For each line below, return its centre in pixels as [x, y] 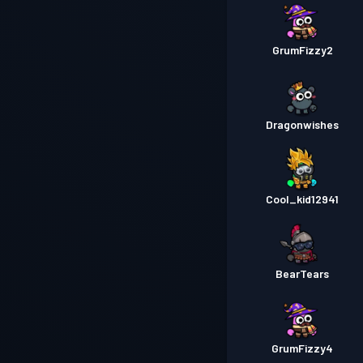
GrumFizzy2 [302, 50]
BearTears [303, 273]
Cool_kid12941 [303, 199]
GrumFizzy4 [303, 348]
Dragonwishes [303, 124]
